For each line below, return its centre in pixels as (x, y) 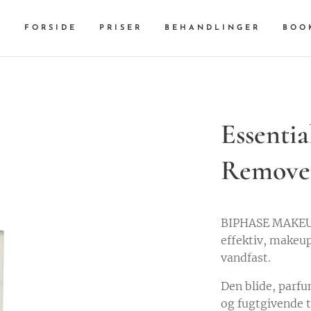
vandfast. (246, 258)
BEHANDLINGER (212, 28)
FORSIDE (51, 28)
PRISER (121, 28)
